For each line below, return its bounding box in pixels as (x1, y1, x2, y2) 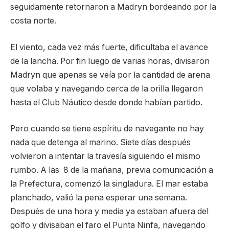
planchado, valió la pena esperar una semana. (10, 193, 187, 203)
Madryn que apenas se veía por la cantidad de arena (10, 70, 210, 80)
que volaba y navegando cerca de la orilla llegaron (10, 83, 203, 94)
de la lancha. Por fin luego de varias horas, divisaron (10, 56, 210, 66)
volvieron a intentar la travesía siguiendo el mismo (10, 151, 200, 162)
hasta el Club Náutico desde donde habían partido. (10, 97, 202, 107)
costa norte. (10, 16, 56, 26)
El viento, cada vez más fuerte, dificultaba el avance (10, 42, 208, 52)
